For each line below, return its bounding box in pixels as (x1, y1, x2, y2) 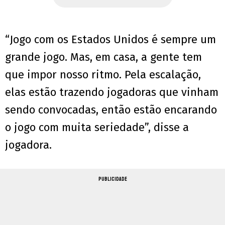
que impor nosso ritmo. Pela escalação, (5, 68, 201, 82)
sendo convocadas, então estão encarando (5, 103, 217, 117)
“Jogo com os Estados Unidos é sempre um (5, 33, 216, 47)
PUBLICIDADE (98, 176, 127, 183)
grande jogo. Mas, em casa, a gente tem (5, 50, 202, 64)
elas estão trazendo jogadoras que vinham (5, 85, 218, 99)
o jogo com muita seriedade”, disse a (5, 121, 189, 135)
